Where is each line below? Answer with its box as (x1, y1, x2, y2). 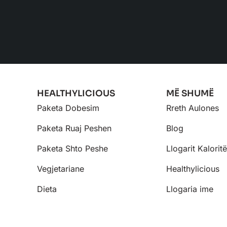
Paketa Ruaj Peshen (36, 123, 111, 134)
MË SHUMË (166, 88, 214, 99)
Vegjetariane (36, 164, 84, 174)
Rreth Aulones (166, 103, 219, 113)
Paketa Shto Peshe (36, 143, 108, 154)
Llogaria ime (166, 184, 214, 195)
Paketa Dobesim (36, 103, 99, 113)
